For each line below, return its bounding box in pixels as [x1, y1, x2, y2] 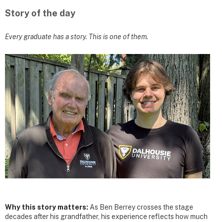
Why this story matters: [5, 203, 90, 211]
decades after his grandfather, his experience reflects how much [5, 212, 208, 221]
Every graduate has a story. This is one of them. [5, 33, 150, 41]
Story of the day [5, 8, 75, 18]
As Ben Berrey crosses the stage [90, 203, 193, 211]
